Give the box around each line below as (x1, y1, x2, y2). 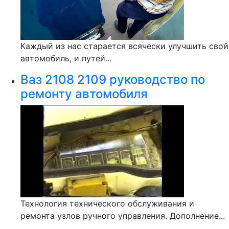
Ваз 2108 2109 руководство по (20, 72, 205, 87)
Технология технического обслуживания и (20, 198, 194, 209)
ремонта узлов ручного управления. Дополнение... (20, 211, 225, 221)
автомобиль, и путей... (20, 53, 111, 63)
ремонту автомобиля (20, 86, 148, 101)
